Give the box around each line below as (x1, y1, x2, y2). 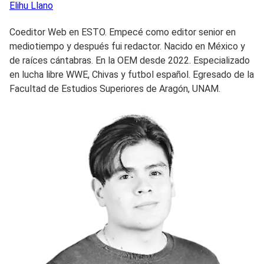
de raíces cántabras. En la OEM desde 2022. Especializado (9, 54, 250, 66)
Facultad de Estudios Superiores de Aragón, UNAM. (9, 82, 220, 94)
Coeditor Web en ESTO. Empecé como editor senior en (9, 26, 236, 38)
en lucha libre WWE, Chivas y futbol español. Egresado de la (9, 68, 254, 80)
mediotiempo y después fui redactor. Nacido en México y (9, 40, 245, 52)
